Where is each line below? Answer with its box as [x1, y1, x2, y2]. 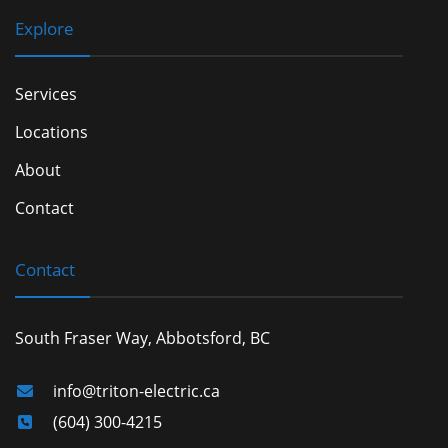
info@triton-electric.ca [53, 380, 220, 403]
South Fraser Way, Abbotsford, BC [15, 327, 270, 350]
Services [15, 83, 77, 106]
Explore [15, 17, 74, 41]
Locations [15, 121, 88, 144]
